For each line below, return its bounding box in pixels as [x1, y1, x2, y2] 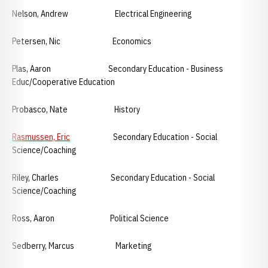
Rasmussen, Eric [12, 132, 70, 142]
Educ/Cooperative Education [12, 77, 115, 87]
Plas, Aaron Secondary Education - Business [12, 63, 223, 74]
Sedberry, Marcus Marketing [12, 240, 151, 251]
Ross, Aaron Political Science [12, 213, 179, 224]
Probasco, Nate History [12, 104, 140, 115]
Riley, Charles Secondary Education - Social [12, 172, 215, 183]
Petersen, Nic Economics [12, 36, 151, 47]
